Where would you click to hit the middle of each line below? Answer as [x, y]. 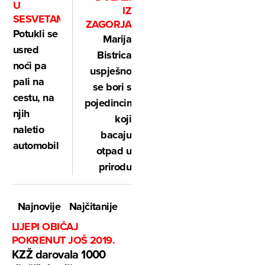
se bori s [112, 87]
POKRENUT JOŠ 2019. [64, 240]
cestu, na [34, 97]
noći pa [30, 65]
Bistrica [114, 55]
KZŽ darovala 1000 [59, 254]
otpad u [114, 151]
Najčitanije [93, 207]
